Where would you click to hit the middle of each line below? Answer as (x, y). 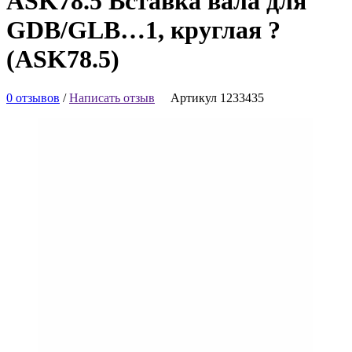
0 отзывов (33, 97)
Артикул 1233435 (217, 97)
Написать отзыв (112, 97)
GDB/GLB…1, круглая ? (143, 30)
